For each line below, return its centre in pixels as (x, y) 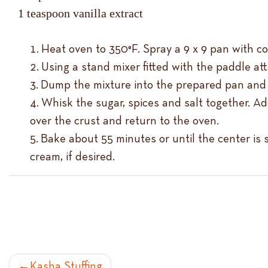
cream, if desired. (72, 157)
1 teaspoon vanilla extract (80, 13)
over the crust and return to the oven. (124, 121)
